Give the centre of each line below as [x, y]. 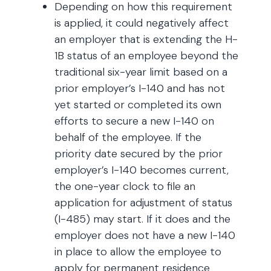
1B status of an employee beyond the [146, 56]
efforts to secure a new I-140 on [134, 121]
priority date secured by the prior [139, 154]
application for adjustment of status [143, 203]
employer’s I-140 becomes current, [142, 170]
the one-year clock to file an [125, 186]
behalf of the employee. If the [128, 137]
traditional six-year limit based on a [141, 72]
